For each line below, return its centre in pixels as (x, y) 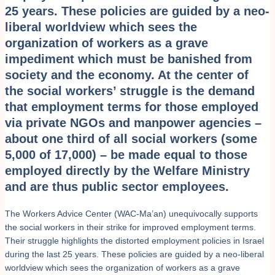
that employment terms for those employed (132, 107)
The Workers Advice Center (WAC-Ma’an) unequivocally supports (131, 213)
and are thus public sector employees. (117, 186)
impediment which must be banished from (129, 59)
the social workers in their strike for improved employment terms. (130, 227)
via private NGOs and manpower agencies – (133, 122)
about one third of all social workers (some (131, 138)
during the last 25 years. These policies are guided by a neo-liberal (134, 254)
